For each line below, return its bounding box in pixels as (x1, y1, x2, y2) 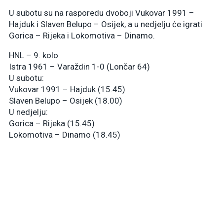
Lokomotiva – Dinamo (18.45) (9, 129, 120, 140)
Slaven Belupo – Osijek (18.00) (9, 95, 122, 106)
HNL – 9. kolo (9, 50, 58, 60)
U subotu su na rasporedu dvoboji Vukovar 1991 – (9, 7, 194, 18)
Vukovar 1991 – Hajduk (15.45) (9, 84, 125, 94)
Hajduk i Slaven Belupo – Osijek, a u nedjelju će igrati (9, 19, 202, 29)
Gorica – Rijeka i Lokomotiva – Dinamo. (9, 30, 155, 40)
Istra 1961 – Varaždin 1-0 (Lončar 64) (9, 61, 150, 72)
